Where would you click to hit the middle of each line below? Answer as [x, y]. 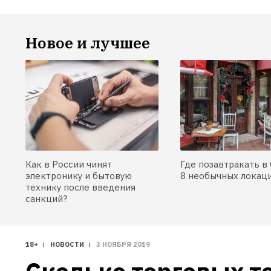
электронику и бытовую [79, 175]
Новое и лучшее [88, 42]
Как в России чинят [69, 164]
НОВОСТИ [67, 244]
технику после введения [80, 187]
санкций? [46, 198]
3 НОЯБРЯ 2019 [123, 244]
